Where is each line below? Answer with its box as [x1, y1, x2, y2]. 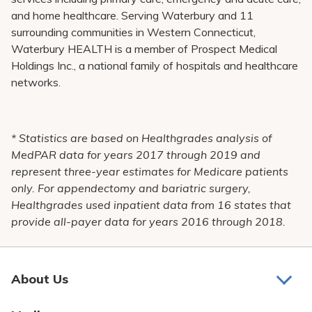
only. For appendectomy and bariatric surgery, [11, 181, 251, 195]
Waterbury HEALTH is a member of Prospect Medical [11, 42, 277, 56]
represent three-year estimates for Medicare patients [11, 164, 288, 178]
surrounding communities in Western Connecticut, [11, 25, 256, 39]
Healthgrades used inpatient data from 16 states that [11, 198, 291, 212]
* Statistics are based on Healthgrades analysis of [11, 131, 272, 145]
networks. [11, 75, 61, 89]
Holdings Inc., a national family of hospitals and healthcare [11, 58, 298, 72]
